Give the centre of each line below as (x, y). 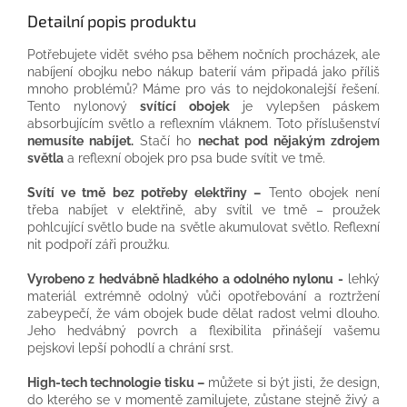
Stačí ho (166, 141)
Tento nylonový (84, 107)
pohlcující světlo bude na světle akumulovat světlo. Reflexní (203, 228)
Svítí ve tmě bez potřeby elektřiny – (144, 193)
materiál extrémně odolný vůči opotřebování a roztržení (203, 297)
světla (45, 159)
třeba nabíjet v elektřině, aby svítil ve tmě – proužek (203, 210)
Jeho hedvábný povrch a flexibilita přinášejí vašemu (203, 331)
